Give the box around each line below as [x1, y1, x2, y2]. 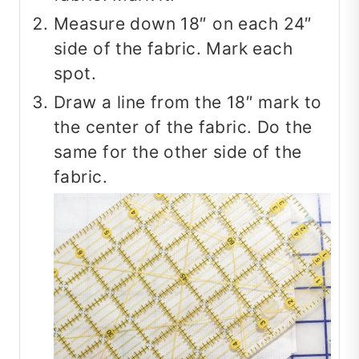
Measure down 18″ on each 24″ [54, 14, 313, 34]
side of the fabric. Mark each [54, 38, 293, 59]
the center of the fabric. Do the [54, 117, 313, 138]
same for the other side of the [54, 142, 302, 163]
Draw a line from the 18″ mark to [54, 92, 322, 113]
